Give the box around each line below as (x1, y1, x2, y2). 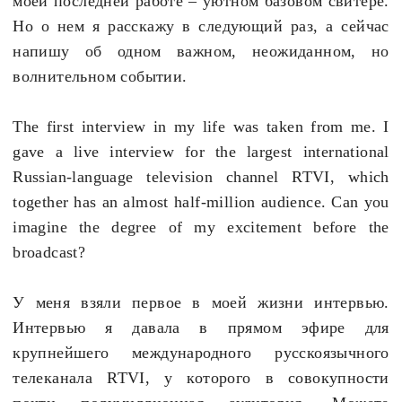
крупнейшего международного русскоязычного (13, 344, 389, 363)
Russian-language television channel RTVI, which (13, 168, 389, 187)
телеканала (13, 369, 108, 388)
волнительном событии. (13, 67, 188, 86)
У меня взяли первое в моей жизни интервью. (13, 293, 389, 312)
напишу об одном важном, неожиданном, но (13, 42, 389, 61)
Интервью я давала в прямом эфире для (13, 319, 389, 337)
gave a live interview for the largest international (13, 143, 389, 162)
